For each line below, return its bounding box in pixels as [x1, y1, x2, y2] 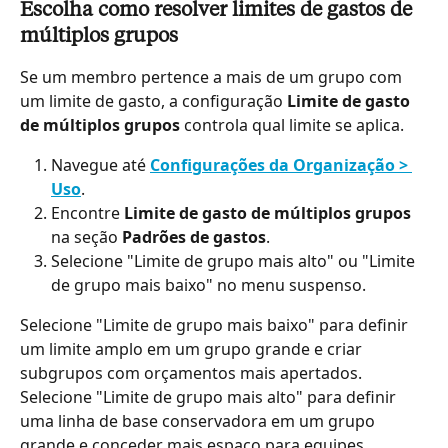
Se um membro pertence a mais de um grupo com [20, 65, 406, 88]
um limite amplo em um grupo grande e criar [20, 337, 366, 360]
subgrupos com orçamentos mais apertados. [20, 361, 366, 384]
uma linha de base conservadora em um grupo [20, 409, 379, 432]
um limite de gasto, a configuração [20, 89, 287, 112]
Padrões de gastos [122, 225, 266, 248]
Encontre [51, 201, 124, 224]
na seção [51, 225, 122, 248]
